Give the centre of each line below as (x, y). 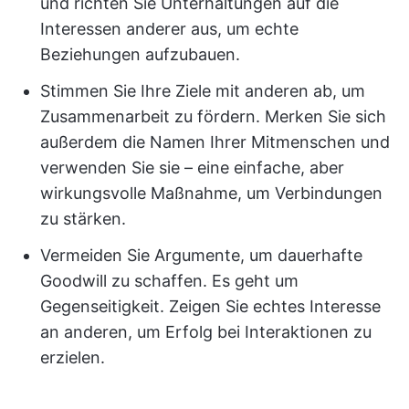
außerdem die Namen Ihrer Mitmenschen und (215, 142)
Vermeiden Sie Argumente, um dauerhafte (201, 256)
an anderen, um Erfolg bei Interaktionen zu (206, 332)
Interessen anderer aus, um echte (169, 29)
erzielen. (73, 358)
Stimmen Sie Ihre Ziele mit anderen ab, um (203, 91)
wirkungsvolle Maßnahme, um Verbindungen (211, 194)
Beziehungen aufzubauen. (140, 55)
